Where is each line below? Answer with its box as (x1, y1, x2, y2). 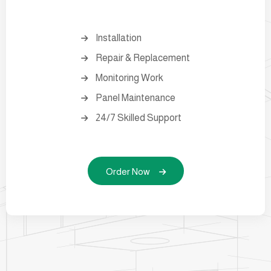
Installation (96, 32, 142, 43)
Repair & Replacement (96, 52, 190, 63)
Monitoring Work (96, 72, 163, 83)
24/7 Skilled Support (96, 112, 181, 123)
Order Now (105, 166, 150, 177)
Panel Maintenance (96, 92, 175, 103)
